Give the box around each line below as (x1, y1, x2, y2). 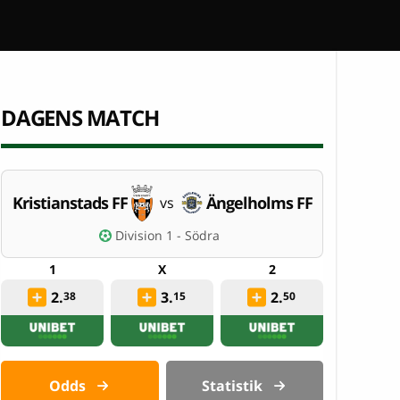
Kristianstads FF (12, 192, 128, 214)
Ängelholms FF (205, 192, 312, 214)
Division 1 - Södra (114, 226, 220, 244)
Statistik (202, 376, 263, 396)
